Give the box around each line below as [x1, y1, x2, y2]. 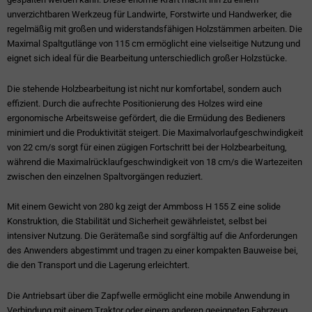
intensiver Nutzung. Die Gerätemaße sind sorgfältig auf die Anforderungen [7, 231, 297, 242]
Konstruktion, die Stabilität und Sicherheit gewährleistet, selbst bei [7, 216, 267, 227]
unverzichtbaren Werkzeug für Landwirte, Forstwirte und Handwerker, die [7, 8, 292, 19]
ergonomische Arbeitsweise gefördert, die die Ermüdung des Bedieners [7, 112, 286, 123]
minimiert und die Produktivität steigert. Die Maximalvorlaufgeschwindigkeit [7, 127, 303, 138]
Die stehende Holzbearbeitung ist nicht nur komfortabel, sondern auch [7, 83, 281, 94]
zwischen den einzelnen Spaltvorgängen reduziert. [7, 171, 203, 182]
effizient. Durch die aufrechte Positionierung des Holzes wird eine [7, 97, 263, 109]
